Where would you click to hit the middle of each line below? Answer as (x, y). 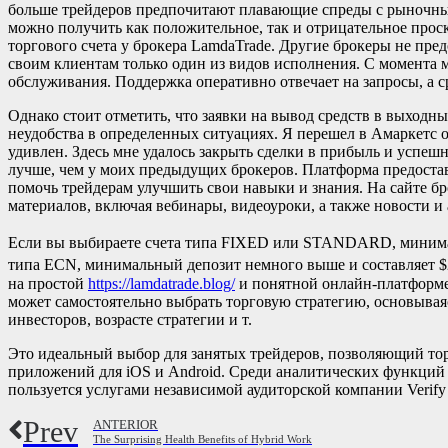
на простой (48, 283)
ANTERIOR (125, 425)
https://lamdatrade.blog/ (161, 283)
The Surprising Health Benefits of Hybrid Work (202, 439)
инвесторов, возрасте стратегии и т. (130, 319)
